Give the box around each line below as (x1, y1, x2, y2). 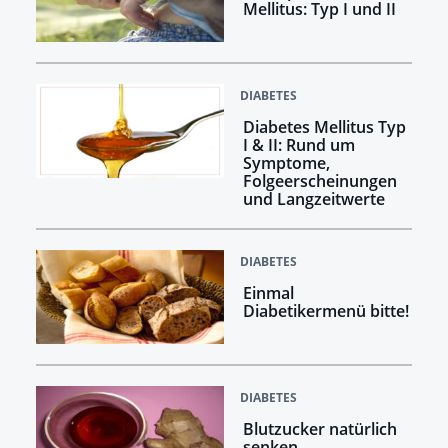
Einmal (242, 282, 294, 305)
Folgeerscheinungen (242, 170, 397, 193)
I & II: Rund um (242, 134, 355, 157)
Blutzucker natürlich (242, 418, 397, 441)
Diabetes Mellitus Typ (242, 116, 406, 139)
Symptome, (242, 152, 330, 175)
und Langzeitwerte (242, 188, 385, 211)
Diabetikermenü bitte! (242, 300, 409, 323)
